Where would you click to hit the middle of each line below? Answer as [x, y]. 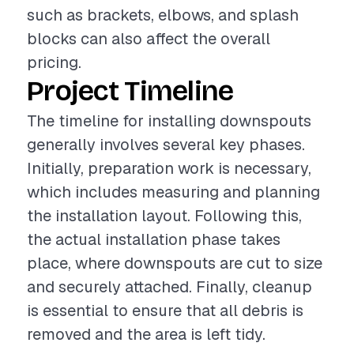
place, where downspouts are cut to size [175, 263]
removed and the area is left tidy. [146, 334]
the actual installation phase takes [154, 239]
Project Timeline [130, 91]
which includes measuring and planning [173, 192]
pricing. [54, 62]
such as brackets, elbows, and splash [163, 15]
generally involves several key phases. [166, 145]
